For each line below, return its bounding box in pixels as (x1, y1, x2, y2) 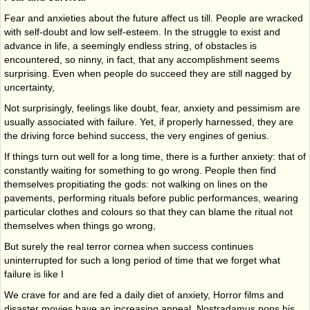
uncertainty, (4, 81, 55, 93)
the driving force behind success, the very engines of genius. (4, 129, 269, 141)
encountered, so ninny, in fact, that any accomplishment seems (4, 53, 280, 65)
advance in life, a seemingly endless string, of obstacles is (4, 39, 257, 51)
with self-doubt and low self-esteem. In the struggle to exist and (4, 26, 280, 37)
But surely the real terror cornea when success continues (4, 240, 253, 252)
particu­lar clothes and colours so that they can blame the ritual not (4, 206, 293, 217)
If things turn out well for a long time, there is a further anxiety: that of (4, 150, 306, 162)
